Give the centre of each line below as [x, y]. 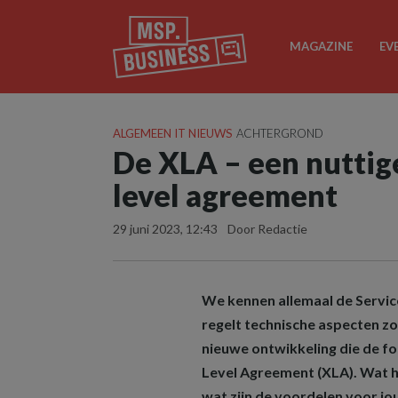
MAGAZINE [321, 46]
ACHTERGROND [280, 133]
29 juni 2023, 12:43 [167, 228]
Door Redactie [267, 228]
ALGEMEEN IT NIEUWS [173, 133]
